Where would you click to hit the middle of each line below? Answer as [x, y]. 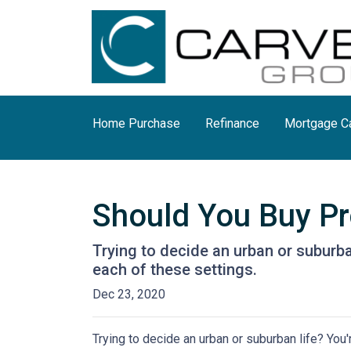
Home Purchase [136, 123]
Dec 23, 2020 [129, 294]
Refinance [232, 123]
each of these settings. [175, 269]
